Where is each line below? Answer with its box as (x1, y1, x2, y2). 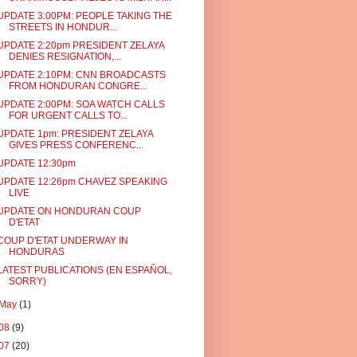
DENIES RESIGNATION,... (8, 51, 121, 62)
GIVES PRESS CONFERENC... (8, 139, 143, 151)
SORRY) (8, 276, 46, 287)
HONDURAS (8, 246, 65, 257)
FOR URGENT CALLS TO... (8, 110, 127, 121)
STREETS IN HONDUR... (8, 22, 117, 33)
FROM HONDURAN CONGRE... (8, 80, 147, 92)
